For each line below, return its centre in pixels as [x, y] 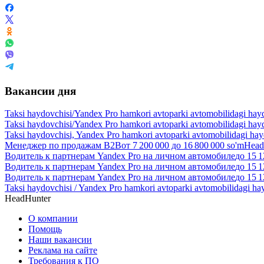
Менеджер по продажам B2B [63, 146]
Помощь [45, 229]
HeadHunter [28, 199]
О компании [53, 219]
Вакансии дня [40, 91]
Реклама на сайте [63, 250]
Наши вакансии [60, 240]
